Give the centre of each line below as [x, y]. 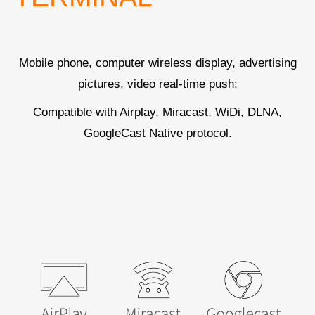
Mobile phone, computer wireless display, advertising [157, 63]
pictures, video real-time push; [157, 84]
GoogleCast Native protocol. [157, 134]
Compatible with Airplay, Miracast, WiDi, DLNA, [157, 112]
